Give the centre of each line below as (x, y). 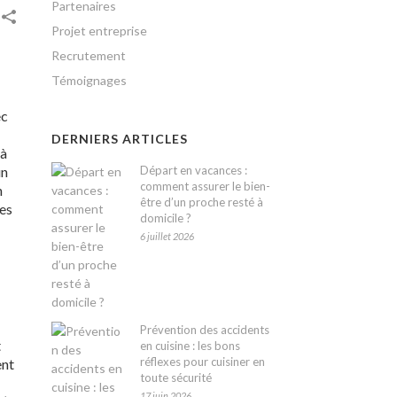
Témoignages (90, 80)
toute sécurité (176, 378)
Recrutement (89, 55)
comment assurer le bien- (206, 186)
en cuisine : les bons (191, 346)
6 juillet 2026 (167, 236)
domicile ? (166, 218)
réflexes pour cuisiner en (203, 362)
